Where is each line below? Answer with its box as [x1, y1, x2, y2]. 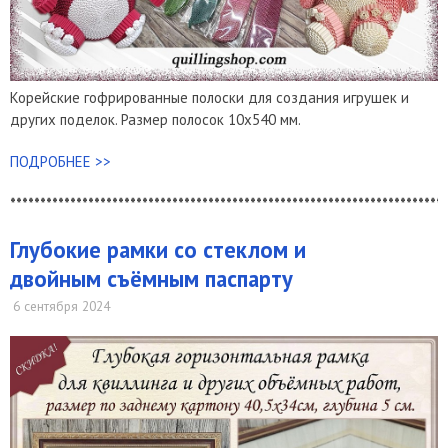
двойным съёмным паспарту [10, 263, 293, 293]
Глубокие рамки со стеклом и [10, 234, 306, 264]
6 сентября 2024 [13, 297, 110, 316]
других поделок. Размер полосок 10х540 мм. [10, 109, 301, 129]
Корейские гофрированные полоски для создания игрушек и [10, 87, 409, 107]
